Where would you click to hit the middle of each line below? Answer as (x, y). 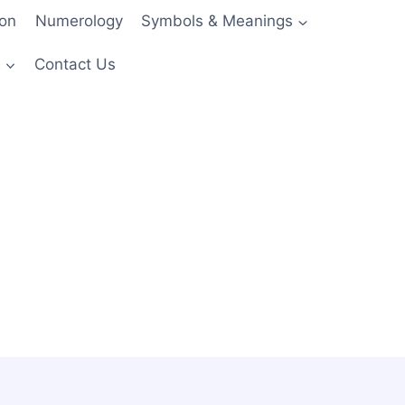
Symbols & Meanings (217, 21)
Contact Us (75, 64)
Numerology (79, 21)
